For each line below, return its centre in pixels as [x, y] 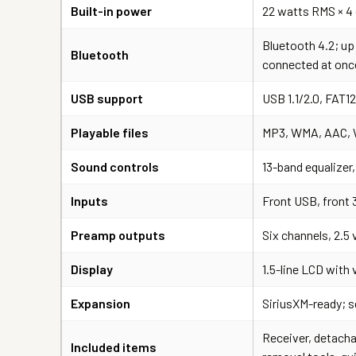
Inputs [89, 200]
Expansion [101, 303]
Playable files [110, 132]
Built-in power [111, 10]
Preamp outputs [118, 234]
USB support [107, 98]
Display [92, 269]
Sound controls [115, 166]
